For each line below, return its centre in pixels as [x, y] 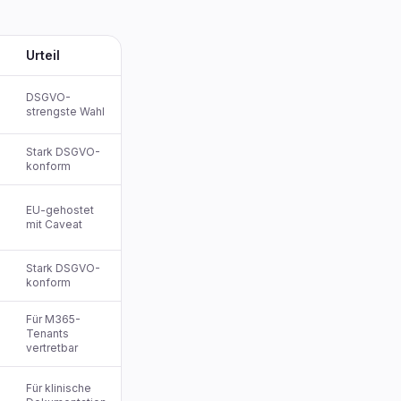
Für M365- [53, 319]
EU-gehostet [60, 210]
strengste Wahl [65, 111]
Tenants [47, 333]
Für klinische [59, 388]
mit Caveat [54, 224]
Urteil [43, 55]
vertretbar [52, 348]
